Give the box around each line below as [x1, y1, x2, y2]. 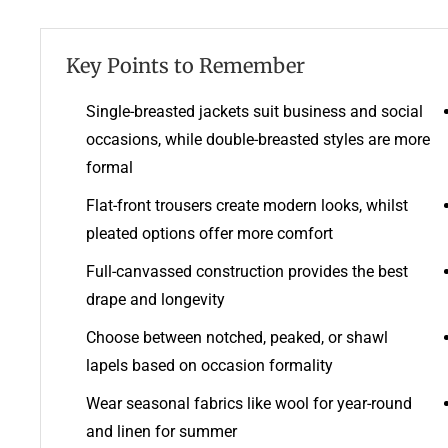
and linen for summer [86, 421, 237, 441]
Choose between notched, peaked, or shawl [86, 327, 388, 347]
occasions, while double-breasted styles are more [86, 129, 430, 149]
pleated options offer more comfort [86, 223, 333, 243]
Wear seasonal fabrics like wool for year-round [86, 393, 412, 413]
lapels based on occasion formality [86, 355, 333, 375]
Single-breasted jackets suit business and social [86, 101, 423, 121]
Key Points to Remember [66, 52, 305, 78]
